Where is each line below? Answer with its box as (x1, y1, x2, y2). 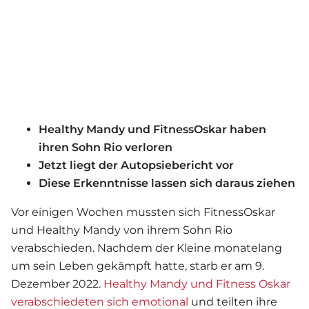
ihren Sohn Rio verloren (39, 141, 175, 154)
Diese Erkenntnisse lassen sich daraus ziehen (39, 177, 295, 190)
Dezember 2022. (11, 277, 103, 291)
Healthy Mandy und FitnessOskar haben (39, 123, 266, 137)
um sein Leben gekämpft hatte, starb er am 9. (11, 259, 264, 273)
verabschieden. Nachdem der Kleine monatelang (11, 241, 282, 255)
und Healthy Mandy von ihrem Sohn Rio (11, 223, 232, 237)
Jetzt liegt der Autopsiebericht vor (39, 159, 237, 172)
